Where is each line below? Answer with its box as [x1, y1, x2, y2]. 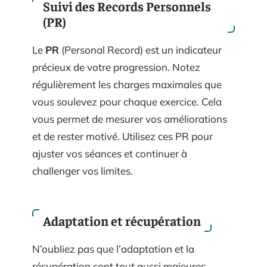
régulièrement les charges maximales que [32, 77, 222, 91]
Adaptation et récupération [43, 212, 201, 229]
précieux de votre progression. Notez [32, 60, 200, 73]
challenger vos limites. [32, 164, 133, 177]
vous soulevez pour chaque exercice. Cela [32, 95, 222, 108]
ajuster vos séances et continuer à [32, 147, 187, 160]
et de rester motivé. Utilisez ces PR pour [32, 129, 213, 142]
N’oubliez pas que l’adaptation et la [32, 243, 194, 256]
